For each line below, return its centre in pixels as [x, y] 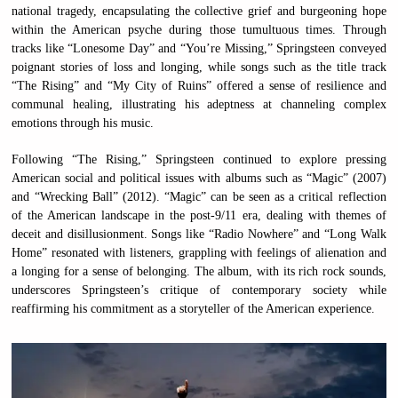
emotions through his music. [83, 123]
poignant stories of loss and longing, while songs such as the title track [199, 67]
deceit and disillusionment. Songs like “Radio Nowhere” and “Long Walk [199, 234]
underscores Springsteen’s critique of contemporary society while [199, 290]
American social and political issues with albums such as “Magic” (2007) [199, 178]
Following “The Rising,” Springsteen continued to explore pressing [199, 159]
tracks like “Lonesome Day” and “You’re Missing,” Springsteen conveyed [199, 48]
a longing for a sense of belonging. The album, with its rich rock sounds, [199, 271]
